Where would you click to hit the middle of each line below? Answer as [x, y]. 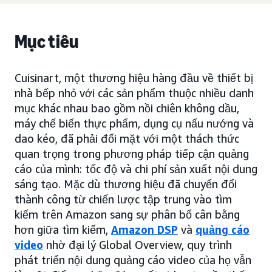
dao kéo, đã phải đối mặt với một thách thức [127, 138]
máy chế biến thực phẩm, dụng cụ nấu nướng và [134, 123]
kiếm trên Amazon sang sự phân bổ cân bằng [127, 214]
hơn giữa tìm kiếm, [63, 229]
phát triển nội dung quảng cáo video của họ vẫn [133, 260]
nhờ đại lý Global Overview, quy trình [138, 245]
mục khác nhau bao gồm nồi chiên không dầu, [127, 108]
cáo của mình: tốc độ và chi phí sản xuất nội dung [136, 169]
